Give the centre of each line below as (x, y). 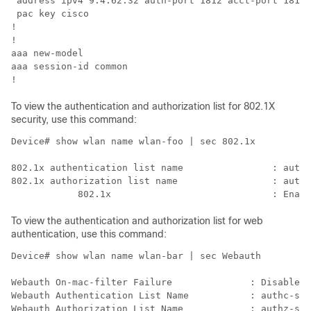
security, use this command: (74, 119)
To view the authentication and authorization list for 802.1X (143, 106)
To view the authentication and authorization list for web (137, 221)
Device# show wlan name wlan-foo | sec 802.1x (133, 141)
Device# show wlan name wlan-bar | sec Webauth (136, 256)
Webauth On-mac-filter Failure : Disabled (158, 282)
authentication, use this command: (89, 234)
